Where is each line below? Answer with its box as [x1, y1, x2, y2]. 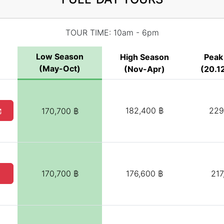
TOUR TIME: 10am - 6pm [65, 27, 159, 37]
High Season [119, 51, 169, 62]
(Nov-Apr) [123, 63, 165, 74]
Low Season [36, 51, 83, 61]
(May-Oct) [39, 63, 80, 73]
